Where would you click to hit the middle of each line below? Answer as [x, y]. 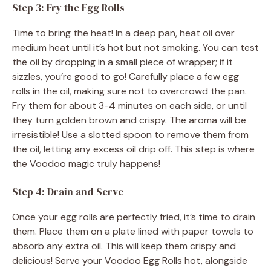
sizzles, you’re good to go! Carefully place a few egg [126, 76]
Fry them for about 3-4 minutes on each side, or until [129, 105]
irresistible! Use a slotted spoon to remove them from [130, 134]
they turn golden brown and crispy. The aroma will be [129, 120]
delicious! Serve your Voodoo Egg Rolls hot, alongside [130, 260]
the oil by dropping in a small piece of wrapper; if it [122, 62]
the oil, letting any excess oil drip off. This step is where [133, 149]
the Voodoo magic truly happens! [86, 163]
